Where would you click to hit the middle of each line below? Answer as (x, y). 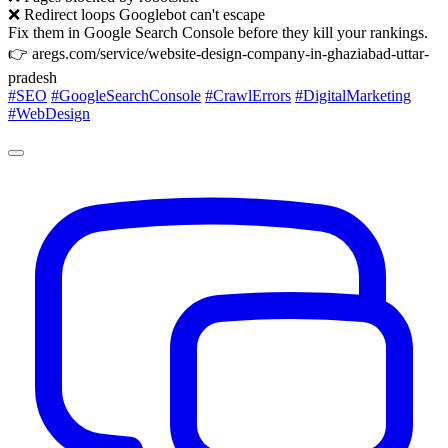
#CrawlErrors (248, 95)
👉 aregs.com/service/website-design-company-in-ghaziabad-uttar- (218, 53)
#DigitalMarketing (353, 95)
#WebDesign (49, 113)
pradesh (32, 77)
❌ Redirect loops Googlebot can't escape (136, 14)
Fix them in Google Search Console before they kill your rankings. (218, 32)
